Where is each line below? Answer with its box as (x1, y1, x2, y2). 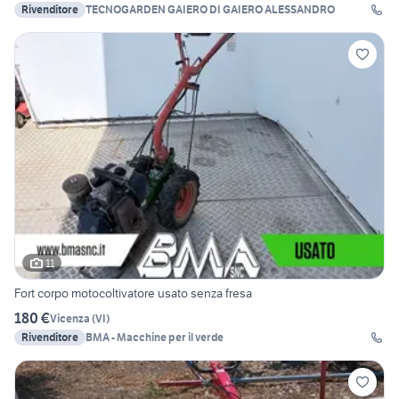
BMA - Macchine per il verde (85, 330, 224, 345)
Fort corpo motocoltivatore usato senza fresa (14, 285, 252, 302)
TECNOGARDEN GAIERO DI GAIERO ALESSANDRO (85, 3, 335, 17)
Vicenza (50, 311, 90, 325)
